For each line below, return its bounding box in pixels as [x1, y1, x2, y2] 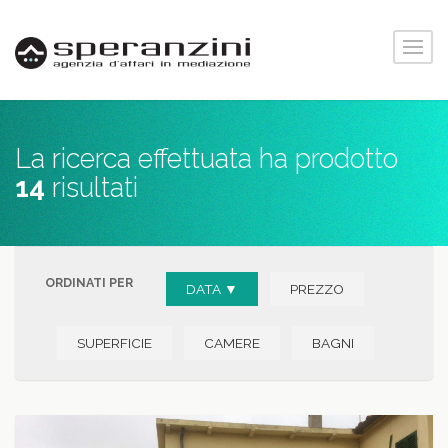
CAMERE [204, 335, 260, 351]
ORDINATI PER [45, 275, 133, 290]
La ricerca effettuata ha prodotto [15, 142, 398, 174]
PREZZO [290, 281, 344, 297]
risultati [45, 171, 138, 203]
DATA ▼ [186, 281, 238, 297]
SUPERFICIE [77, 335, 152, 351]
